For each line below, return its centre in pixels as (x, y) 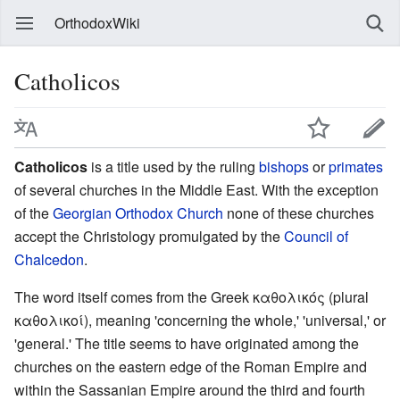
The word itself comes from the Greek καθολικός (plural (192, 296)
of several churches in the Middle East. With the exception (196, 189)
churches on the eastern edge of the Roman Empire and (191, 366)
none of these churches (299, 212)
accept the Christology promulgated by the (149, 236)
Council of (316, 236)
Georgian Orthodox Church (138, 212)
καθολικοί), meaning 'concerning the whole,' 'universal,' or (200, 320)
